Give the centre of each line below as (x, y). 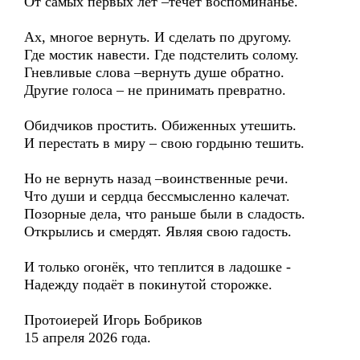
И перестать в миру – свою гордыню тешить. (164, 143)
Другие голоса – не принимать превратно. (155, 90)
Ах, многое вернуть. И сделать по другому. (158, 37)
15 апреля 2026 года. (88, 337)
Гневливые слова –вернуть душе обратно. (154, 72)
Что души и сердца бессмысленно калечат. (157, 196)
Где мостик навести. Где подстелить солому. (162, 55)
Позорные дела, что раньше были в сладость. (165, 214)
